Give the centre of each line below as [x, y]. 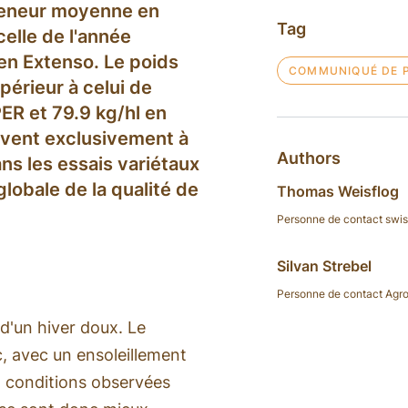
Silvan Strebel [324, 265]
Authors [308, 158]
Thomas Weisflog [337, 191]
